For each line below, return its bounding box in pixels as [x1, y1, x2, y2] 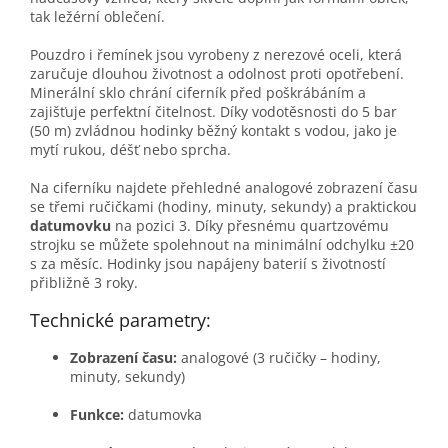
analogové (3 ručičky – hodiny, [177, 348, 381, 368]
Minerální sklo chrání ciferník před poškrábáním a [30, 83, 366, 103]
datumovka [124, 405, 202, 425]
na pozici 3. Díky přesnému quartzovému [111, 216, 389, 236]
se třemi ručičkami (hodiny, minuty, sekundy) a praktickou [30, 197, 417, 217]
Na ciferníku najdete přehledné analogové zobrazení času [30, 178, 418, 198]
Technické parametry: [30, 308, 211, 333]
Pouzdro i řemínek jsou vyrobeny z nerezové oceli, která [30, 45, 402, 65]
